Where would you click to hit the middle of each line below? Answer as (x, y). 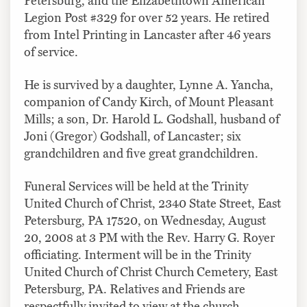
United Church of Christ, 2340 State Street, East (152, 203)
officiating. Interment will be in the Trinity (137, 255)
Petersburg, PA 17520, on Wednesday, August (145, 220)
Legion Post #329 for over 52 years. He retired (147, 17)
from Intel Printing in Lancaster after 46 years (147, 35)
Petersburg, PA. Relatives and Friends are (135, 289)
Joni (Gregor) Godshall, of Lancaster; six (133, 136)
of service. (51, 52)
